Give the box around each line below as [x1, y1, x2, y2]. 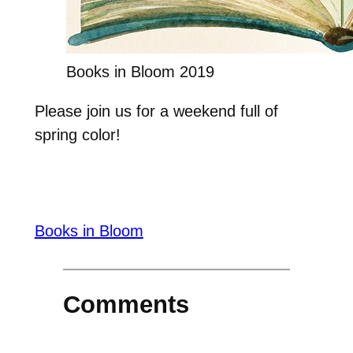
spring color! [34, 125, 121, 143]
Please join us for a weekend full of [34, 102, 278, 120]
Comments [62, 291, 189, 319]
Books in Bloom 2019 [65, 62, 214, 80]
